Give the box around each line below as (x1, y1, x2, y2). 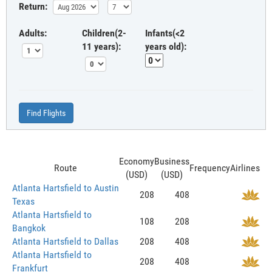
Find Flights (27, 107, 66, 118)
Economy (119, 155, 154, 167)
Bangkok (12, 222, 46, 234)
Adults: (19, 27, 47, 39)
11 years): (82, 40, 121, 52)
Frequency (189, 161, 230, 174)
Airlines (230, 161, 260, 174)
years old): (145, 40, 186, 52)
